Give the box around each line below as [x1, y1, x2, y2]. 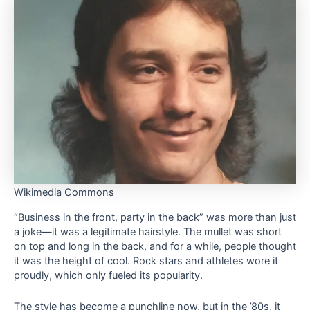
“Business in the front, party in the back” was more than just [14, 211, 296, 224]
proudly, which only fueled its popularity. [14, 269, 203, 282]
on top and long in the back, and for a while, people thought [14, 240, 296, 253]
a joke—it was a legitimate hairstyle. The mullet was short [14, 226, 282, 239]
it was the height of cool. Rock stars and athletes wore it [14, 255, 278, 268]
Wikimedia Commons [14, 185, 114, 199]
